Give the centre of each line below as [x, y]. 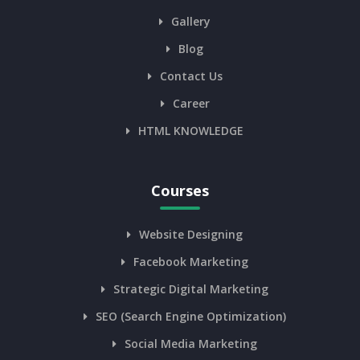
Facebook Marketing [191, 262]
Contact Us [191, 76]
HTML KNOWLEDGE [191, 131]
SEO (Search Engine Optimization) [191, 317]
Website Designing [191, 235]
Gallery [191, 22]
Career [191, 104]
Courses [180, 191]
